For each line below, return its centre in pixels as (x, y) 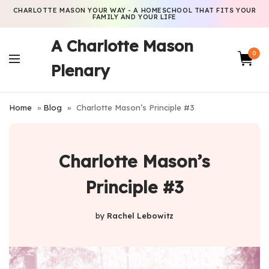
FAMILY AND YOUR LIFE (134, 17)
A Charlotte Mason (122, 46)
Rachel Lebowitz (140, 215)
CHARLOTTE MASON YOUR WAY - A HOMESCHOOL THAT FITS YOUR (134, 10)
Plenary (80, 71)
